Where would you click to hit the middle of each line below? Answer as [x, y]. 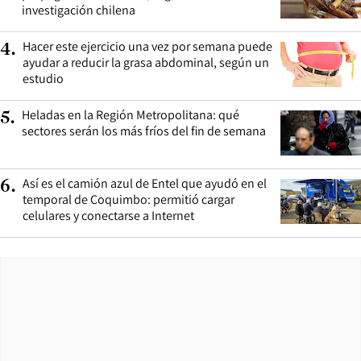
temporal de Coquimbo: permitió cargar [129, 199]
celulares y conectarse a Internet [108, 215]
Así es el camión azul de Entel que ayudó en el [145, 183]
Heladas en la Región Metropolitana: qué [131, 114]
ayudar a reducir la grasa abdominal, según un [146, 62]
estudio [43, 78]
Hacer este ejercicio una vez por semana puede [147, 46]
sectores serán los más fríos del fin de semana [144, 131]
